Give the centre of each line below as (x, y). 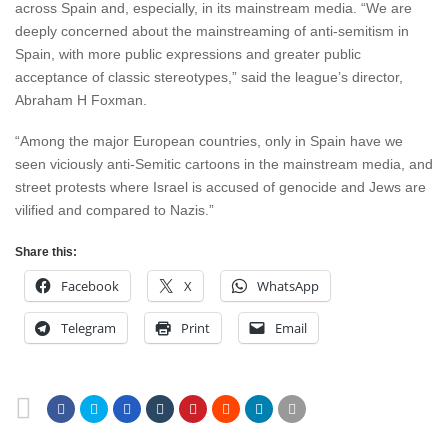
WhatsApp (288, 286)
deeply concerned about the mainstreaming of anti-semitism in (212, 31)
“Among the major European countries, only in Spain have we (209, 141)
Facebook (90, 286)
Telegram (88, 328)
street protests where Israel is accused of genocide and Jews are (220, 187)
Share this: (46, 252)
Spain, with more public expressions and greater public (188, 54)
